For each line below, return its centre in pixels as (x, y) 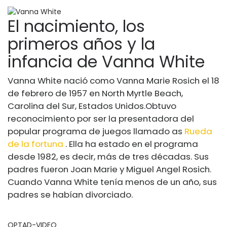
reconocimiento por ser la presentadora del (101, 118)
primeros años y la (81, 44)
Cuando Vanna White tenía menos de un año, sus (112, 182)
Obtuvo (161, 106)
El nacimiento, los (76, 26)
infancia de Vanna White (106, 61)
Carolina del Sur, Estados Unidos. (77, 106)
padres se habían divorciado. (70, 194)
